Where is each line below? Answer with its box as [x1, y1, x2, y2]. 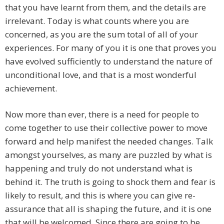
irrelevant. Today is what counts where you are [5, 15, 189, 27]
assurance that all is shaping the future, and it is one [5, 203, 211, 215]
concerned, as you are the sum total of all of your [5, 28, 198, 40]
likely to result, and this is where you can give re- [5, 189, 195, 201]
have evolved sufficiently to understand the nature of [5, 55, 212, 67]
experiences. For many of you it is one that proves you [5, 42, 216, 54]
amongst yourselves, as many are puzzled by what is [5, 149, 212, 161]
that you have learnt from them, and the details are [5, 1, 206, 13]
